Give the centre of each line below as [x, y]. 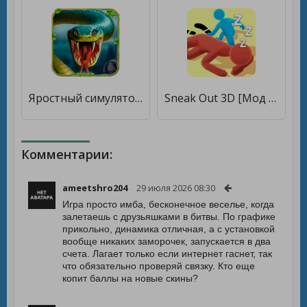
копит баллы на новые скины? [130, 278]
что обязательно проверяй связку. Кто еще [159, 266]
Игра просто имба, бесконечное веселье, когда [168, 204]
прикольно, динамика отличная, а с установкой [169, 229]
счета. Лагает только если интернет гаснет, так [167, 254]
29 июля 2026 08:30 [176, 188]
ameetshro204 [95, 188]
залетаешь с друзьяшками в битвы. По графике [169, 217]
